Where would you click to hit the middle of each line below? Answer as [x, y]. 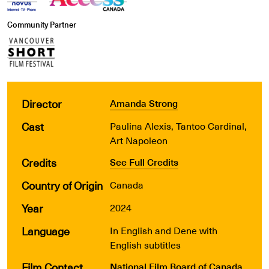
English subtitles [145, 244]
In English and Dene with [164, 230]
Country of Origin [62, 185]
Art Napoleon [139, 140]
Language [46, 231]
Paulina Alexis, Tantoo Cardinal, [178, 125]
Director [42, 103]
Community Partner [42, 24]
